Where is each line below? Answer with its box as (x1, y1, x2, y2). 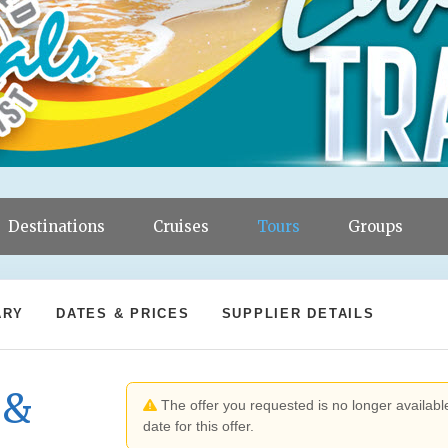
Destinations (8, 217, 105, 236)
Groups (348, 217, 403, 236)
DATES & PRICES (56, 305, 190, 321)
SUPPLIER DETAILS (221, 305, 375, 321)
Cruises (153, 217, 209, 236)
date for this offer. (143, 418, 255, 434)
